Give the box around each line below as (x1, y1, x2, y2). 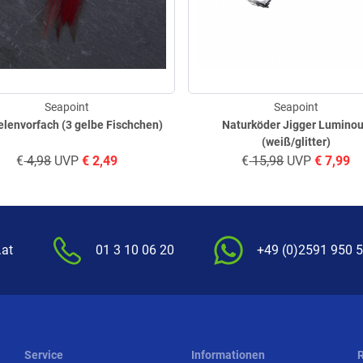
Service (24, 348, 64, 361)
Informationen (190, 348, 265, 361)
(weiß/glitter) (261, 135, 331, 148)
